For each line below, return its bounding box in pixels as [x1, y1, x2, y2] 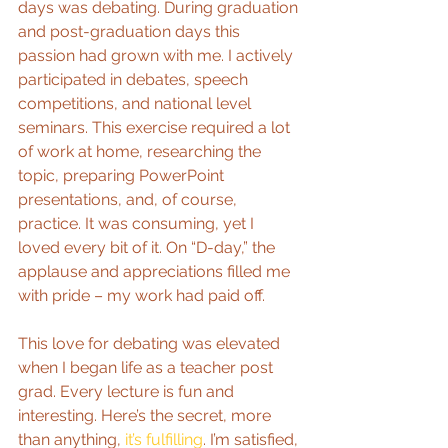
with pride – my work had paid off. [18, 285, 265, 305]
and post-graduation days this [18, 21, 244, 41]
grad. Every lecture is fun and [18, 381, 238, 401]
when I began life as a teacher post [18, 357, 277, 377]
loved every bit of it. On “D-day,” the [18, 237, 279, 257]
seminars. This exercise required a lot [18, 117, 294, 137]
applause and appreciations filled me [18, 261, 294, 281]
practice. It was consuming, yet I [18, 213, 258, 233]
